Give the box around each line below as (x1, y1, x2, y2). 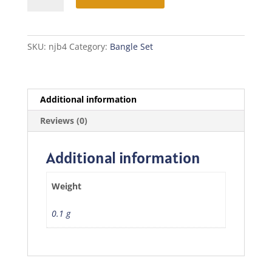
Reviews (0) (39, 114, 87, 126)
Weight (52, 180, 81, 192)
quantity (26, 20, 61, 32)
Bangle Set (109, 40, 153, 52)
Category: (69, 40, 110, 52)
